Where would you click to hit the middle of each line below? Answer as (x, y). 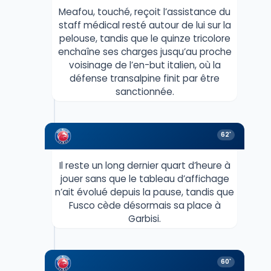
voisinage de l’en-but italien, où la (145, 65)
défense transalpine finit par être (145, 78)
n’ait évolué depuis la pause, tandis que (145, 192)
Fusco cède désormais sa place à (145, 205)
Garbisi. (145, 218)
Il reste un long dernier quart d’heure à (145, 165)
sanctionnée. (145, 91)
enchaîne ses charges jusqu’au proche (145, 51)
